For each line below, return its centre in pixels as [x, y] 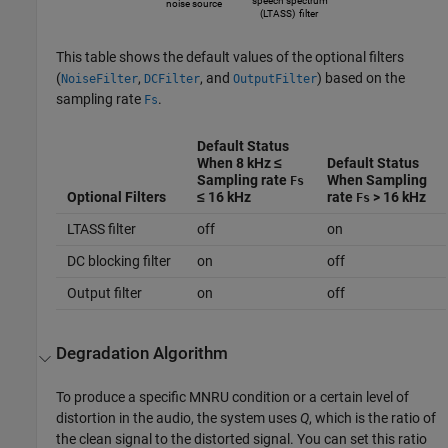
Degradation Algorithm [142, 354]
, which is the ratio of [373, 418]
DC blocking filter [118, 260]
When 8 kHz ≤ [239, 162]
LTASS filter [101, 228]
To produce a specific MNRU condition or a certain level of [233, 397]
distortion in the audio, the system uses [178, 418]
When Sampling [376, 179]
